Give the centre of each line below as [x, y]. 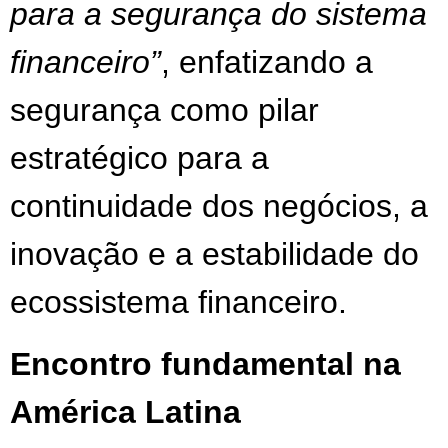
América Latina [125, 411]
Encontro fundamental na [205, 363]
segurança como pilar [164, 109]
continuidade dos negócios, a [219, 205]
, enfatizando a [267, 61]
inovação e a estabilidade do [214, 253]
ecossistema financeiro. [178, 301]
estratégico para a [139, 157]
